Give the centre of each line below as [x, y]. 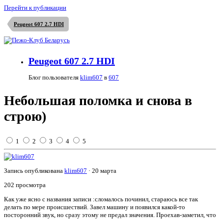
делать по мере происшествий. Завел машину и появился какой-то [95, 207]
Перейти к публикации [35, 8]
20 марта [104, 171]
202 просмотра [25, 185]
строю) [25, 116]
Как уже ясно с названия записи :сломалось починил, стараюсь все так [101, 199]
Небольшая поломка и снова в [98, 101]
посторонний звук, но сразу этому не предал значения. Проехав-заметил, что [110, 215]
